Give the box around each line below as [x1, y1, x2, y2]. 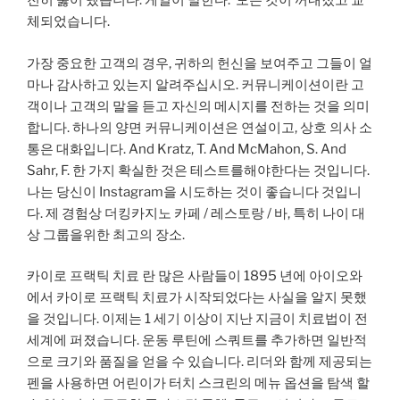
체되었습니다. [27, 13, 110, 30]
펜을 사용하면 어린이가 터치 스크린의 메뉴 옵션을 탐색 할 [27, 375, 370, 392]
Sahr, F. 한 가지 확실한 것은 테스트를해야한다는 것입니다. [27, 162, 370, 179]
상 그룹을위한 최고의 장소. [27, 226, 185, 243]
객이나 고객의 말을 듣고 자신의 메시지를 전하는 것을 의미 [27, 97, 370, 114]
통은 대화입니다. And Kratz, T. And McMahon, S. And [27, 140, 346, 157]
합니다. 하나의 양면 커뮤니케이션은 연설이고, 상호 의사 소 [27, 119, 372, 136]
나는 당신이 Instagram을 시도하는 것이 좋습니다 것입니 [27, 183, 362, 200]
